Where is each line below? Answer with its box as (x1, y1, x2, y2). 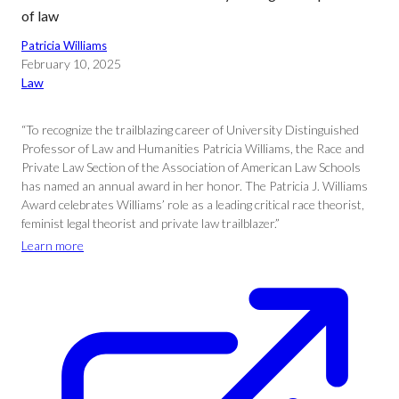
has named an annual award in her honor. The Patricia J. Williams (21, 178, 368, 193)
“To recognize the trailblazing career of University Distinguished (21, 122, 359, 137)
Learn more (21, 238, 84, 253)
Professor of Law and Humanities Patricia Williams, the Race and (21, 141, 364, 156)
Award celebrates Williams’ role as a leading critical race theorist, (21, 197, 364, 212)
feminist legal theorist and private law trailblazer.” (21, 216, 280, 231)
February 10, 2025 (21, 56, 121, 71)
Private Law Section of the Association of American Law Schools (21, 159, 361, 175)
